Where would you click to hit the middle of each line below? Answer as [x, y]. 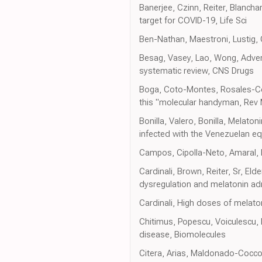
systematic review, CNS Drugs [196, 71]
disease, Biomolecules [182, 235]
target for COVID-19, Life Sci [193, 21]
